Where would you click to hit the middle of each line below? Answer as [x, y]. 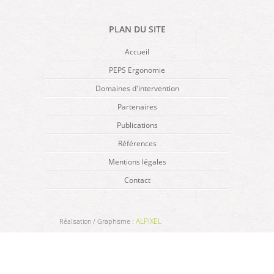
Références [137, 143]
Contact [137, 180]
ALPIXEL [148, 221]
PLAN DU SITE [137, 29]
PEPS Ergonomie [137, 70]
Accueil [137, 52]
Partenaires [137, 107]
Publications [137, 125]
